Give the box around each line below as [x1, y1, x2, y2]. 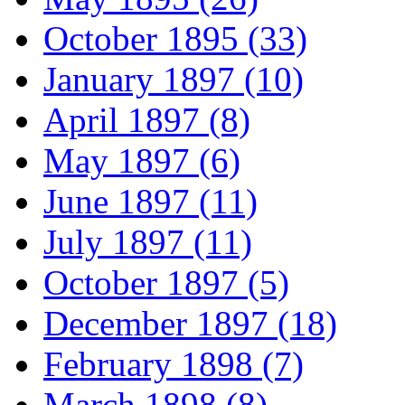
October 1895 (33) [43, 19, 307, 59]
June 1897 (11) [43, 182, 258, 221]
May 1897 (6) [43, 141, 240, 181]
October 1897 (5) [43, 263, 289, 303]
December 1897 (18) [43, 304, 337, 344]
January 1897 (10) [43, 60, 304, 99]
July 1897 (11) [43, 222, 252, 262]
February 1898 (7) [43, 344, 304, 384]
